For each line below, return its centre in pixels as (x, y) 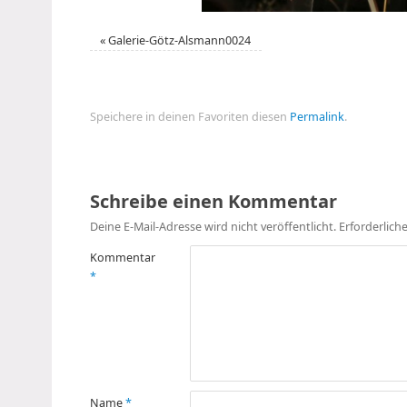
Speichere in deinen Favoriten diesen (190, 116)
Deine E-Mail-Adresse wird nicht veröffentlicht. (213, 226)
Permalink (317, 116)
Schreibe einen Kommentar (213, 201)
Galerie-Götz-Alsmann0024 (180, 40)
